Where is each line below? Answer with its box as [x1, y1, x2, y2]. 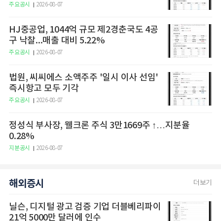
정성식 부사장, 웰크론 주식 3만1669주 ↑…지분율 [9, 120, 152, 131]
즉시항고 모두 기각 [9, 83, 79, 94]
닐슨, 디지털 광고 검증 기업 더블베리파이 [9, 202, 161, 212]
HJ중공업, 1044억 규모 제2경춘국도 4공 [9, 25, 158, 35]
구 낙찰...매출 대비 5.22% [9, 36, 105, 46]
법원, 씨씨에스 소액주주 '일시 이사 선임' [9, 73, 158, 83]
